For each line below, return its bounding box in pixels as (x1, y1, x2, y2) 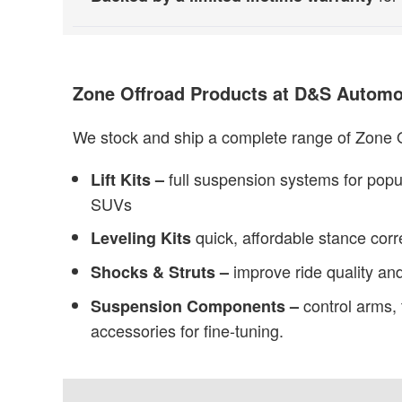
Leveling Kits (90, 226, 191, 249)
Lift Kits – (90, 168, 164, 191)
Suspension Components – (90, 294, 303, 318)
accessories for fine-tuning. (90, 319, 284, 342)
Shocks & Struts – (90, 260, 233, 284)
